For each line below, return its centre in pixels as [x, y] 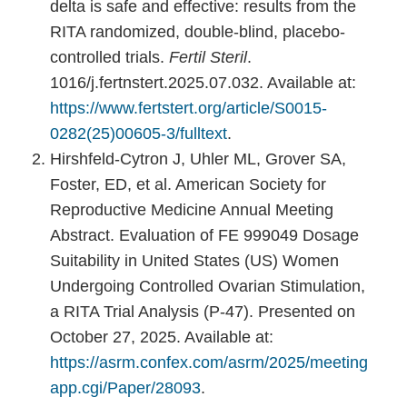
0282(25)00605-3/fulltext [139, 134]
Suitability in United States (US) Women [194, 261]
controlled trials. [109, 57]
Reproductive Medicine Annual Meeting [192, 210]
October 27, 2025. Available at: [162, 337]
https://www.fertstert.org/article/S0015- [189, 108]
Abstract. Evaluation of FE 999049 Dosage [204, 235]
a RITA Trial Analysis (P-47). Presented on [203, 312]
